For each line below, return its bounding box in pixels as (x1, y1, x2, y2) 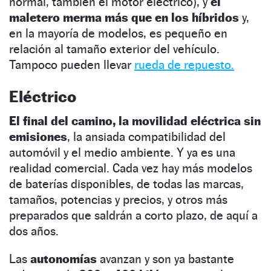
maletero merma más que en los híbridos (9, 10, 239, 25)
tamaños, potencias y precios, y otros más (9, 192, 227, 207)
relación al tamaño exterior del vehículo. (9, 42, 220, 57)
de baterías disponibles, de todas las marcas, (9, 177, 244, 192)
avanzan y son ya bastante (97, 252, 234, 267)
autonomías (30, 252, 97, 267)
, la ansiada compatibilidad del (67, 129, 226, 145)
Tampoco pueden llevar (9, 57, 134, 73)
